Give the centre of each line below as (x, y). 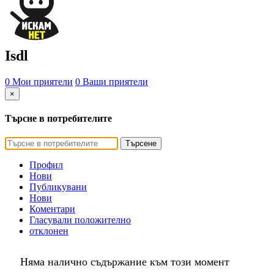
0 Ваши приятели (112, 81)
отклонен (49, 231)
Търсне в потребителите (58, 119)
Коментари (52, 209)
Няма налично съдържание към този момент (125, 262)
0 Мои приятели (39, 81)
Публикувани (58, 187)
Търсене (141, 144)
